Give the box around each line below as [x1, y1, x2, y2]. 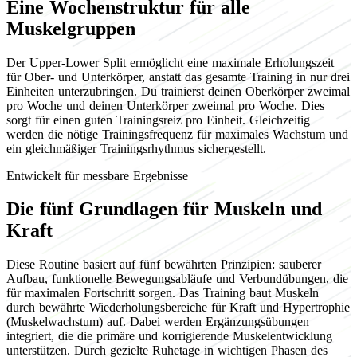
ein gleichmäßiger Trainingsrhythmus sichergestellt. [6, 141, 266, 155]
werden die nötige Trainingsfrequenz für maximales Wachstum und [6, 127, 348, 141]
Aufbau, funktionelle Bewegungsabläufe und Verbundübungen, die [6, 272, 348, 286]
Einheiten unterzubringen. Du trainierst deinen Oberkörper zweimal [6, 84, 350, 98]
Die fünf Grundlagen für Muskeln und [6, 198, 322, 220]
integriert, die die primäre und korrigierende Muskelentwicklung [6, 329, 332, 343]
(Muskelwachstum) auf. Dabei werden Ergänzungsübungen [6, 315, 309, 329]
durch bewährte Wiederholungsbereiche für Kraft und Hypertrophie [6, 300, 350, 315]
